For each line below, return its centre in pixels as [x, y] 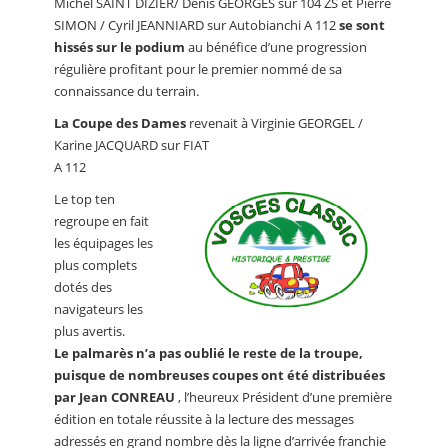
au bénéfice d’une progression [276, 47]
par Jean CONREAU [114, 397]
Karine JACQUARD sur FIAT [131, 145]
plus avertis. [89, 331]
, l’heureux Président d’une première [283, 397]
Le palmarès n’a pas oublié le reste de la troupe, [208, 353]
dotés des [83, 287]
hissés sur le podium [119, 47]
